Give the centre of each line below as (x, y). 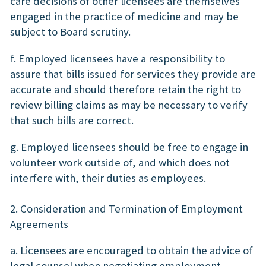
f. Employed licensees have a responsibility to (118, 58)
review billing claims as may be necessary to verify (129, 104)
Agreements (39, 224)
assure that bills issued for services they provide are (133, 74)
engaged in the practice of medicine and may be (124, 17)
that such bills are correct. (72, 120)
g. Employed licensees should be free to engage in (129, 147)
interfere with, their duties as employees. (108, 178)
